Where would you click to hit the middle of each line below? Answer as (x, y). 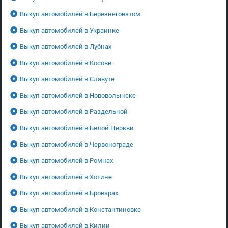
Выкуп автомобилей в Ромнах (66, 160)
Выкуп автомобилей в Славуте (67, 79)
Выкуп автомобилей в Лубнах (66, 46)
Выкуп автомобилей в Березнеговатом (80, 14)
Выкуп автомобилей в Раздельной (74, 111)
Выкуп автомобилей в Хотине (66, 177)
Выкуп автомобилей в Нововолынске (78, 95)
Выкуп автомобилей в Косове (66, 63)
